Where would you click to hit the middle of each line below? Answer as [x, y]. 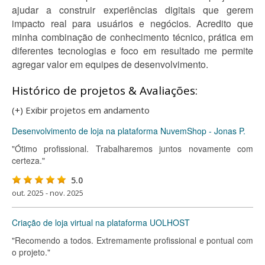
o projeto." [31, 252]
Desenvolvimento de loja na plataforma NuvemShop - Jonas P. [129, 131]
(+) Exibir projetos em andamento [81, 110]
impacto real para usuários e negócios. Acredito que [132, 23]
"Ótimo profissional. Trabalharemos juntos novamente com [132, 148]
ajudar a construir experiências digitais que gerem [132, 10]
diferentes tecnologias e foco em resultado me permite [132, 51]
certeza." [28, 160]
